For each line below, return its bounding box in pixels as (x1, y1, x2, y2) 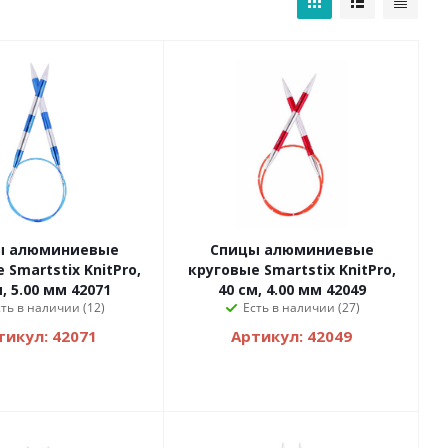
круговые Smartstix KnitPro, (187, 260, 396, 280)
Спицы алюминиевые (209, 240, 374, 260)
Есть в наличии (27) (243, 299, 360, 317)
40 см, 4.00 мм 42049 (217, 280, 366, 300)
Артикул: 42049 (231, 326, 352, 347)
